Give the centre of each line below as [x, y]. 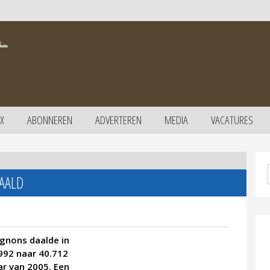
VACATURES [232, 120]
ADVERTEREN [118, 120]
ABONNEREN [50, 120]
